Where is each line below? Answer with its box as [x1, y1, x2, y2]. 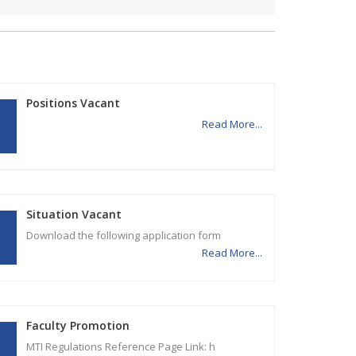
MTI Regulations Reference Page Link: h [26, 339, 221, 354]
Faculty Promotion [26, 318, 130, 333]
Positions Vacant [26, 95, 121, 110]
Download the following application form [26, 228, 229, 242]
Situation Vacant [26, 207, 122, 222]
